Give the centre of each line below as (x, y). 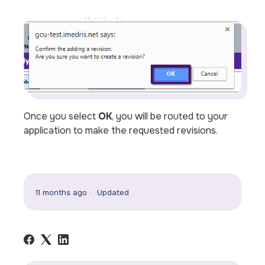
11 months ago (62, 193)
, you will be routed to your (170, 116)
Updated (113, 193)
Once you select (61, 116)
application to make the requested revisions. (122, 130)
